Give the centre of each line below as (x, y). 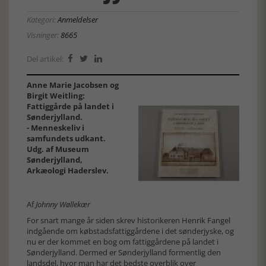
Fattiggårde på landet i (70, 106)
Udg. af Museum (58, 149)
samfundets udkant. (67, 138)
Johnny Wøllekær (63, 204)
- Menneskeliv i (56, 128)
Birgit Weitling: (57, 96)
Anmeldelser (78, 20)
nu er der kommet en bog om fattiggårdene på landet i (123, 242)
